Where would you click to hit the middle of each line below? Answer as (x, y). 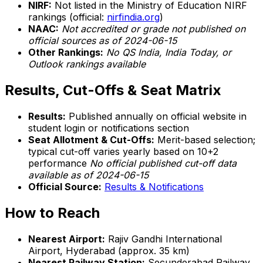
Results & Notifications (154, 186)
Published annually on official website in (156, 116)
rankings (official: (68, 17)
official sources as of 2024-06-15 (102, 41)
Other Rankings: (66, 53)
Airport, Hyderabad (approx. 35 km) (109, 250)
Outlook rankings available (87, 64)
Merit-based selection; (205, 139)
